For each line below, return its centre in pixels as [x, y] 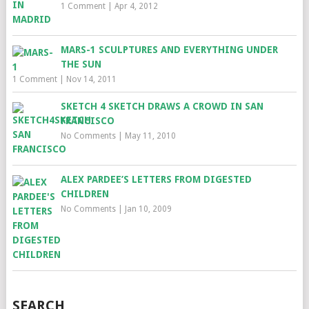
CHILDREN [84, 194]
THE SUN [81, 64]
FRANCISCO [87, 121]
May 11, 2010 [150, 136]
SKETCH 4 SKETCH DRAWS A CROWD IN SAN [162, 106]
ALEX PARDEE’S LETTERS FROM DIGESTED [156, 179]
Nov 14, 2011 [91, 79]
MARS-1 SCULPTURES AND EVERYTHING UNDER [169, 50]
